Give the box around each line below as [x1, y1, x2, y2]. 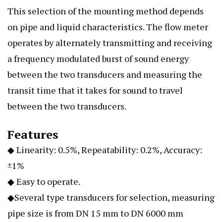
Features [7, 126, 58, 142]
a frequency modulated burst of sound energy [7, 52, 189, 64]
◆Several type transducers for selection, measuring [7, 191, 215, 203]
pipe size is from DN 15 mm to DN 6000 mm [7, 207, 183, 219]
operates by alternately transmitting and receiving [7, 36, 212, 49]
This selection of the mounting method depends [7, 4, 204, 17]
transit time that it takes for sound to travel [7, 84, 183, 96]
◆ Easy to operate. [7, 175, 80, 187]
